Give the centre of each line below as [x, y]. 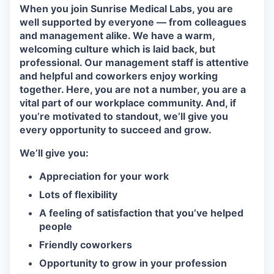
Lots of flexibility [78, 194]
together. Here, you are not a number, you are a [133, 89]
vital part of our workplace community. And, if [128, 103]
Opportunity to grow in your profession [133, 263]
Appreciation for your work [104, 176]
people [56, 226]
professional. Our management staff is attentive [134, 62]
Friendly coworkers [86, 245]
